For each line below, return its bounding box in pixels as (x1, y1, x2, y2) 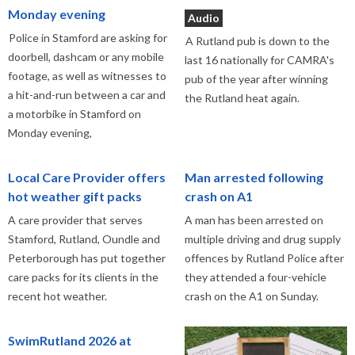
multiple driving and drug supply (184, 232, 341, 246)
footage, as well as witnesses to (8, 69, 166, 82)
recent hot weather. (8, 289, 107, 303)
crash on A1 (184, 189, 253, 204)
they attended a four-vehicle (184, 270, 326, 284)
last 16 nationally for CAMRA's (184, 53, 334, 67)
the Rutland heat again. (184, 91, 300, 105)
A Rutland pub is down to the (184, 34, 330, 48)
